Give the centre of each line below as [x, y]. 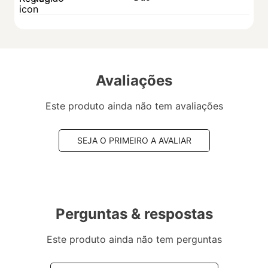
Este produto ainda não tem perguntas [134, 239]
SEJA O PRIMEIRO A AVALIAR [134, 140]
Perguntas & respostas [134, 214]
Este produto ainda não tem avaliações [134, 106]
